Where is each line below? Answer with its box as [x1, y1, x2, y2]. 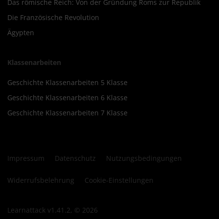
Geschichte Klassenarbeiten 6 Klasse [7, 92, 128, 102]
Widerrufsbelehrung [7, 175, 74, 185]
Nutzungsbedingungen [106, 153, 182, 163]
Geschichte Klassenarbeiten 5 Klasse [7, 77, 128, 87]
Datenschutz [55, 153, 96, 163]
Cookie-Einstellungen [85, 175, 153, 185]
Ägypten [7, 27, 34, 37]
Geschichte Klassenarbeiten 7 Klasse [7, 108, 128, 117]
